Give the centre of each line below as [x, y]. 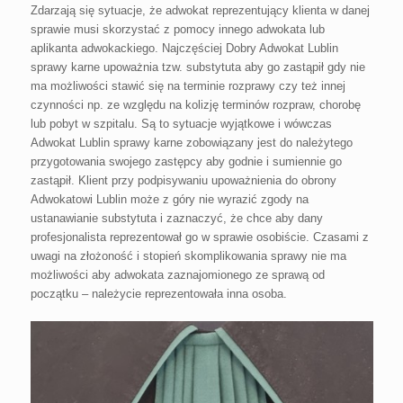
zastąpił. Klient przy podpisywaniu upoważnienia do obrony [183, 180]
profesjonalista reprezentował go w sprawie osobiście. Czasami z [199, 237]
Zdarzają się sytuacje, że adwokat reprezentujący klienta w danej [200, 10]
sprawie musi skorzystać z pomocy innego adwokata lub [177, 29]
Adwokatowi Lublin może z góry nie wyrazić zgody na [169, 199]
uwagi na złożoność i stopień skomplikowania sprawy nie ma [188, 256]
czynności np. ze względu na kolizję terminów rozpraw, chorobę [195, 105]
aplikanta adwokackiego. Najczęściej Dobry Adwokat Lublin [184, 48]
